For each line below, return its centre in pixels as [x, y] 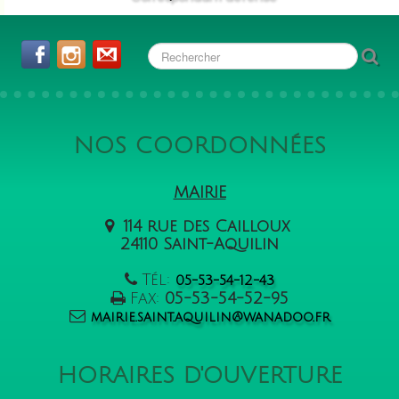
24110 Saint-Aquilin [199, 244]
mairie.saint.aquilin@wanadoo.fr [210, 318]
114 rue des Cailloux [206, 227]
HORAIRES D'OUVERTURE [199, 376]
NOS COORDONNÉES [199, 147]
